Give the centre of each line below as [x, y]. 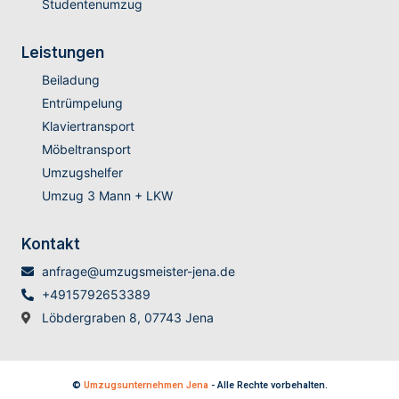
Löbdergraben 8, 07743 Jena [127, 318]
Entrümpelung [82, 103]
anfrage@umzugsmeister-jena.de [138, 272]
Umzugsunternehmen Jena [146, 386]
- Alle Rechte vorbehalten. [268, 386]
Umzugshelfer [82, 173]
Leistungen [63, 53]
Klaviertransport [88, 126]
